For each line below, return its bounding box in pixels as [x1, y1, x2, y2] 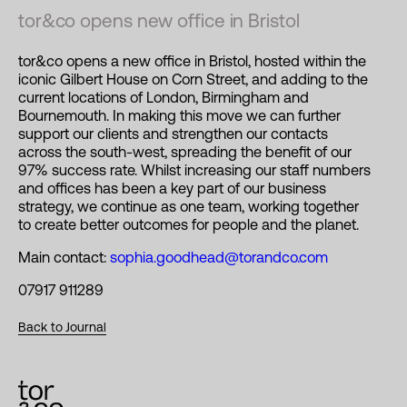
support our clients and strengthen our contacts [18, 124, 328, 142]
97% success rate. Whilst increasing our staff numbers [18, 161, 371, 178]
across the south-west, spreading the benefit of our [18, 143, 352, 160]
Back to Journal [18, 320, 106, 335]
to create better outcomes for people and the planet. [18, 215, 366, 233]
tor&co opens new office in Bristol [18, 9, 300, 31]
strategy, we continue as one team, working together [18, 197, 359, 214]
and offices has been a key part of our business [18, 179, 326, 196]
